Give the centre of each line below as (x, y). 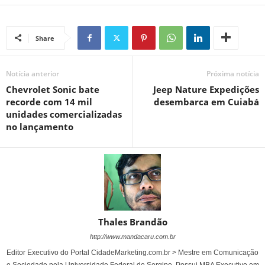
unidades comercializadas (64, 114)
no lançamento (40, 127)
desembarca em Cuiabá (206, 102)
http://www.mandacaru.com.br (132, 237)
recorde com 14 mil (49, 102)
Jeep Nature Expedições (206, 89)
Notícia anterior (33, 74)
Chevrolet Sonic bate (53, 89)
